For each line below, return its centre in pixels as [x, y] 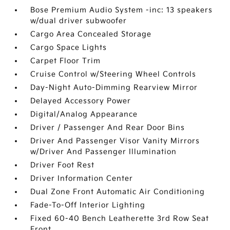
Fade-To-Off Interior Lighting [88, 205]
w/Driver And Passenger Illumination [104, 152]
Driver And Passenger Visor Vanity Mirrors [115, 141]
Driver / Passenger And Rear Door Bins [108, 128]
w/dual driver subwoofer [79, 21]
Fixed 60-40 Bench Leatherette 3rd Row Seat [120, 219]
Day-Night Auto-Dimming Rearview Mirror [114, 88]
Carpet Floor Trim [66, 61]
